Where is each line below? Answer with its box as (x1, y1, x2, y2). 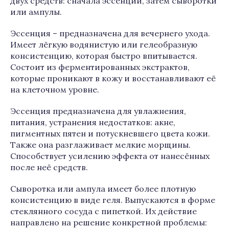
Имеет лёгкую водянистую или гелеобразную (10, 39, 197, 50)
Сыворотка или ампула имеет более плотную (10, 184, 196, 194)
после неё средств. (10, 162, 88, 172)
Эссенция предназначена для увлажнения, (10, 106, 186, 116)
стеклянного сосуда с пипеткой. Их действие (10, 206, 197, 216)
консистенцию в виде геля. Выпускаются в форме (10, 195, 215, 205)
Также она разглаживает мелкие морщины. (10, 140, 191, 150)
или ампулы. (10, 7, 62, 17)
